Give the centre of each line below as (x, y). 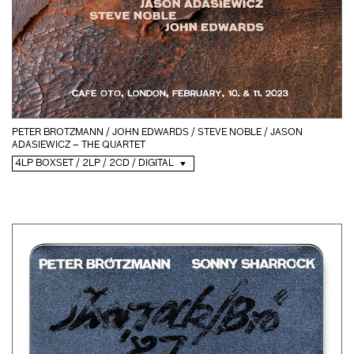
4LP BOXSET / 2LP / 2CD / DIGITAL (94, 164)
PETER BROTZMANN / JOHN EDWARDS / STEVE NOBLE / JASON (157, 133)
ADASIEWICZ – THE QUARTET (79, 145)
